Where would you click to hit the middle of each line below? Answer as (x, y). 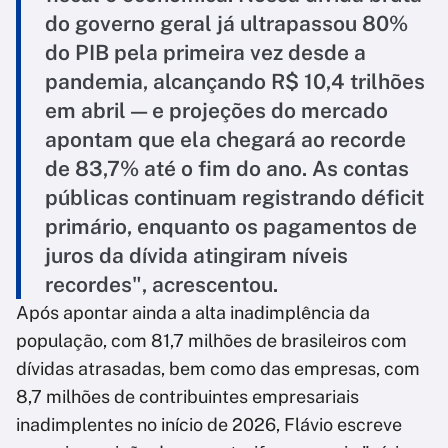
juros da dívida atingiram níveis (196, 256)
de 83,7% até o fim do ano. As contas (227, 169)
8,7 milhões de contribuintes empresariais (187, 397)
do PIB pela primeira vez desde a (205, 53)
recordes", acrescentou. (161, 285)
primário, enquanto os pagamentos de (231, 227)
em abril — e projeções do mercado (216, 111)
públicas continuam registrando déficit (234, 198)
